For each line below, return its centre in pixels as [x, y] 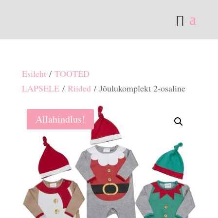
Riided [79, 88]
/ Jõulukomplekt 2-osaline [138, 88]
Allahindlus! [60, 119]
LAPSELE [40, 88]
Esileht [34, 73]
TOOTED [72, 73]
